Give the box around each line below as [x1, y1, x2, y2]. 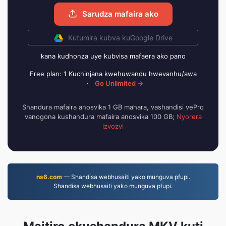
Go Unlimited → [95, 79, 143, 87]
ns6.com [36, 173, 62, 181]
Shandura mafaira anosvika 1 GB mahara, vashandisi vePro [22, 103, 204, 111]
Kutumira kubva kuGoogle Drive [68, 33, 173, 42]
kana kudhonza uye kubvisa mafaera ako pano [40, 52, 186, 60]
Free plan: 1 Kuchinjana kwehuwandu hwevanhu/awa [29, 70, 197, 78]
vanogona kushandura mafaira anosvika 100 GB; [24, 112, 177, 121]
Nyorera [176, 112, 202, 121]
